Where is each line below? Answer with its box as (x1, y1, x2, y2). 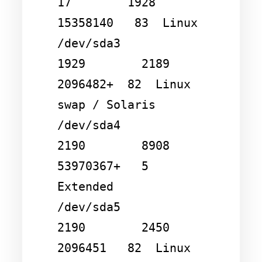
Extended (57, 179, 113, 194)
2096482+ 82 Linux (57, 77, 191, 91)
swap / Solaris (57, 97, 156, 112)
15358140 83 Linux (57, 15, 198, 30)
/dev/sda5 (57, 199, 120, 214)
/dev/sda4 (57, 118, 120, 132)
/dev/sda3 (57, 36, 120, 50)
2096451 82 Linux (57, 240, 191, 255)
